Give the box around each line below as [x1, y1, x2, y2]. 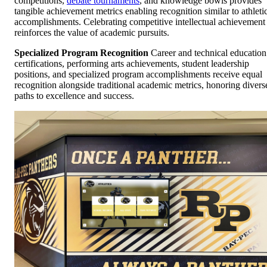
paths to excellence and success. [14, 90, 134, 101]
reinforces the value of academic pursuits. [14, 27, 169, 38]
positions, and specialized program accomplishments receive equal [14, 69, 262, 79]
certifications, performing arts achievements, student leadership [14, 58, 249, 69]
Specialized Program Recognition [14, 47, 148, 58]
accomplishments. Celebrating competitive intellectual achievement [14, 16, 265, 27]
